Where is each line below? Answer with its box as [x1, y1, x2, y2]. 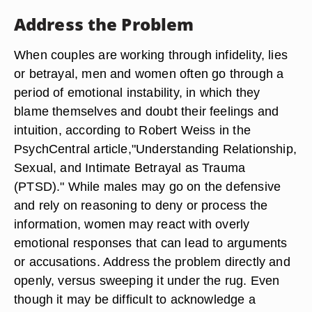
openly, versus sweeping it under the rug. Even [14, 273, 280, 288]
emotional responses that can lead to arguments [14, 235, 288, 250]
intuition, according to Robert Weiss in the [14, 123, 251, 137]
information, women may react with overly [14, 217, 250, 231]
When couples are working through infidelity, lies [14, 47, 288, 62]
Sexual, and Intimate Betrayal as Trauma [14, 160, 246, 175]
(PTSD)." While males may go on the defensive [14, 179, 281, 194]
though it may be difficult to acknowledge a [14, 292, 256, 306]
